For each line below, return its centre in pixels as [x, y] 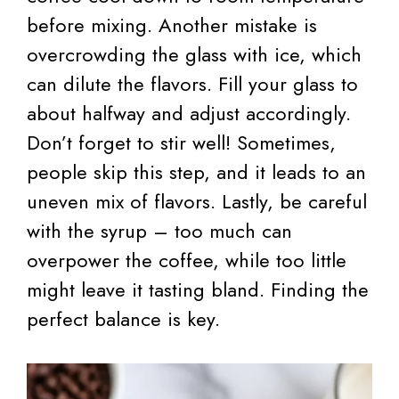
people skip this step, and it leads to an [196, 171]
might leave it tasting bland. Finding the [198, 289]
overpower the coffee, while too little [187, 260]
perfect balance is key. [123, 318]
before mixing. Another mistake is [172, 24]
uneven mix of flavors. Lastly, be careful [197, 201]
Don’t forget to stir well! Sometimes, [181, 142]
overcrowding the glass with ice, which [194, 54]
